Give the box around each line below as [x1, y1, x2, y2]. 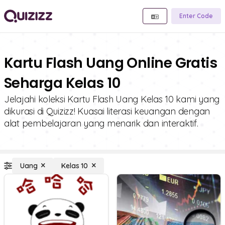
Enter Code [179, 12, 213, 20]
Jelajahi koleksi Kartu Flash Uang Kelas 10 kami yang [4, 93, 219, 105]
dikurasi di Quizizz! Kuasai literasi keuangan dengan [4, 105, 210, 117]
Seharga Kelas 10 [4, 73, 121, 93]
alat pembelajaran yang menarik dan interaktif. [4, 118, 198, 129]
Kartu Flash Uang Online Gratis [4, 53, 217, 73]
